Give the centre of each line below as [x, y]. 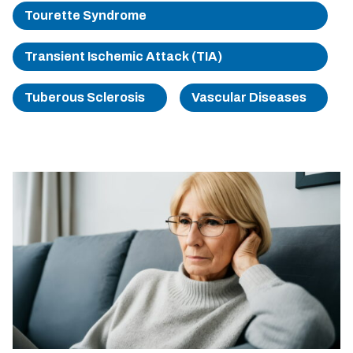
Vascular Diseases [249, 97]
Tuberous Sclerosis [85, 97]
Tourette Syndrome [85, 15]
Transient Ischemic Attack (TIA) [123, 56]
